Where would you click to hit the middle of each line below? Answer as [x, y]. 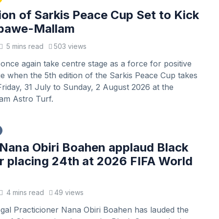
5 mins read [24, 46]
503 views [70, 46]
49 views [69, 192]
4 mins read [24, 192]
